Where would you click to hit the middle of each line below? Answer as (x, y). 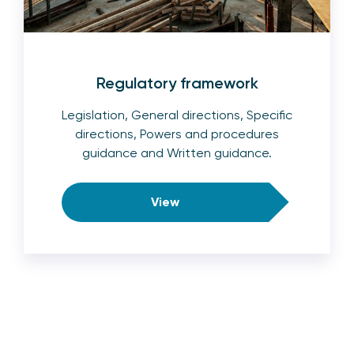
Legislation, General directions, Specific (177, 115)
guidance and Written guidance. (177, 153)
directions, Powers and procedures (177, 134)
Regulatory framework (177, 83)
